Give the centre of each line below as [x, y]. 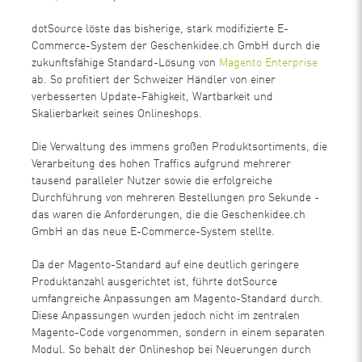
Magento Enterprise [269, 63]
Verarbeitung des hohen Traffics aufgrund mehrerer [162, 164]
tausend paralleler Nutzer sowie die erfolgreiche [152, 181]
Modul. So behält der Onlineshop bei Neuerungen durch [172, 350]
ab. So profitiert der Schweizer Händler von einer [154, 80]
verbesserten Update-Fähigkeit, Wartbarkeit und [153, 97]
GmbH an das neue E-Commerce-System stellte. [154, 232]
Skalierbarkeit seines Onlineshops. [117, 114]
